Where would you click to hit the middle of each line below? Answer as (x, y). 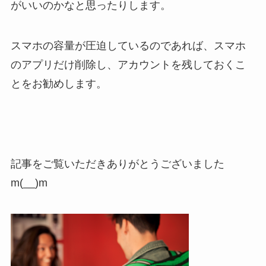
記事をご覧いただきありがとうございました (117, 164)
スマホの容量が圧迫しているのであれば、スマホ (128, 45)
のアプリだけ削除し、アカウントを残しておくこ (128, 64)
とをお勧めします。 (58, 83)
